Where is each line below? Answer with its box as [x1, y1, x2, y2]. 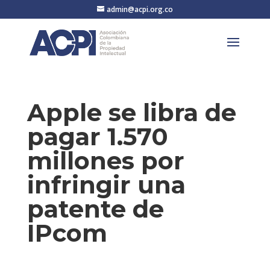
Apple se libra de [27, 98, 236, 127]
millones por [27, 146, 184, 175]
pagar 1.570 [27, 122, 168, 151]
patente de [27, 194, 164, 224]
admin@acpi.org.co [106, 4, 173, 14]
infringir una [27, 170, 186, 199]
